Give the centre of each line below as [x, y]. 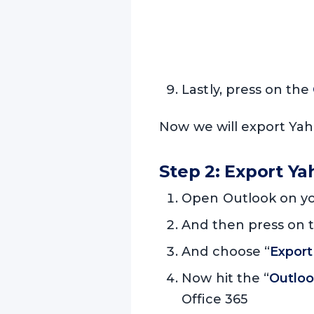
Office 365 [214, 299]
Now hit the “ [226, 278]
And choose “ [226, 251]
